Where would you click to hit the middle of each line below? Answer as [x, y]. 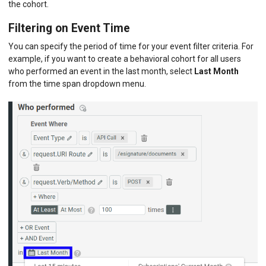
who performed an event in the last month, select [101, 72]
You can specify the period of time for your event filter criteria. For [131, 47]
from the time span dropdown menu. [77, 84]
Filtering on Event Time [69, 28]
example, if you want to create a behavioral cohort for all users [125, 59]
